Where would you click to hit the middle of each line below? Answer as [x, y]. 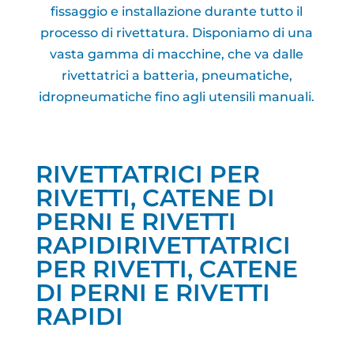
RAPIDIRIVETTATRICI [163, 245]
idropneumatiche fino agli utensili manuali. [177, 97]
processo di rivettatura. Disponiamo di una [177, 33]
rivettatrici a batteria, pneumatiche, [177, 75]
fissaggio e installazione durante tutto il [177, 11]
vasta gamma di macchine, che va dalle [177, 54]
